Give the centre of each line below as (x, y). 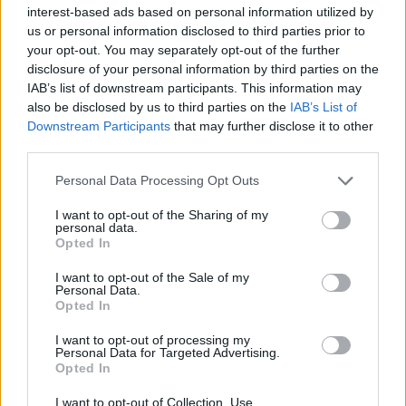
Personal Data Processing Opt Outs (157, 180)
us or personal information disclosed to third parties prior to (196, 30)
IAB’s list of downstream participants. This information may (194, 87)
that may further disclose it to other (272, 126)
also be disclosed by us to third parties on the (159, 106)
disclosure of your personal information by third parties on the (203, 68)
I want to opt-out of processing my (153, 339)
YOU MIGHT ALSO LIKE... (131, 244)
